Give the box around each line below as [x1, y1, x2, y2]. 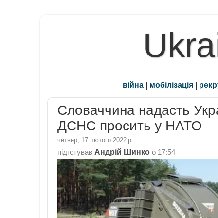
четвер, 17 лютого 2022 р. [57, 136, 133, 144]
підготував [57, 148, 94, 156]
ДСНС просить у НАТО [57, 118, 202, 134]
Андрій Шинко [94, 147, 150, 156]
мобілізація [149, 80, 193, 90]
